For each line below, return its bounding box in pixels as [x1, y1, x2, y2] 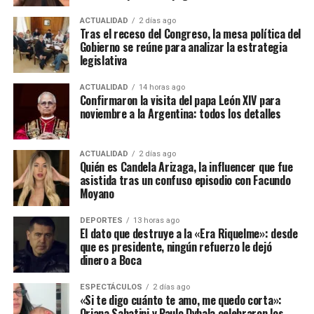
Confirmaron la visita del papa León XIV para [79, 92, 280, 109]
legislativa [79, 52, 128, 69]
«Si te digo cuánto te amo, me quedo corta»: [79, 292, 282, 309]
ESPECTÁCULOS [79, 282, 142, 292]
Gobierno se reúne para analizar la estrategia [79, 39, 287, 56]
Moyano [79, 185, 114, 203]
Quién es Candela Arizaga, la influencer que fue [79, 158, 293, 176]
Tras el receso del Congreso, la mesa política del [79, 25, 301, 43]
